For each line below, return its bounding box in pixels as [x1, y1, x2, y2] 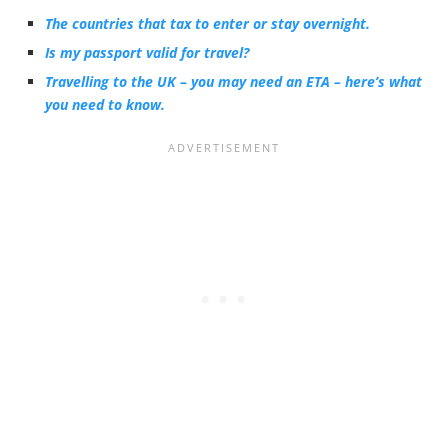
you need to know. [45, 95, 165, 114]
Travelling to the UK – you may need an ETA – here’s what [45, 72, 422, 91]
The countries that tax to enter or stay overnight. [45, 14, 370, 33]
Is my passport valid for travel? [45, 43, 249, 62]
